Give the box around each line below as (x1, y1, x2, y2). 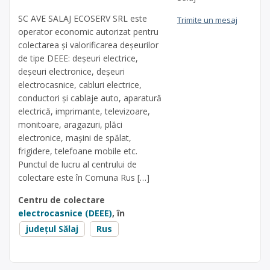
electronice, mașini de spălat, (18, 131, 131, 143)
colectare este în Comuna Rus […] (18, 171, 149, 183)
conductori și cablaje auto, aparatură (18, 92, 162, 104)
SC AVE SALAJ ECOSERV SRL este (18, 12, 147, 24)
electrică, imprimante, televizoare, (18, 105, 150, 117)
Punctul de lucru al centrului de (18, 158, 137, 170)
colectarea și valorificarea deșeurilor (18, 39, 159, 51)
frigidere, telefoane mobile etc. (18, 145, 137, 157)
